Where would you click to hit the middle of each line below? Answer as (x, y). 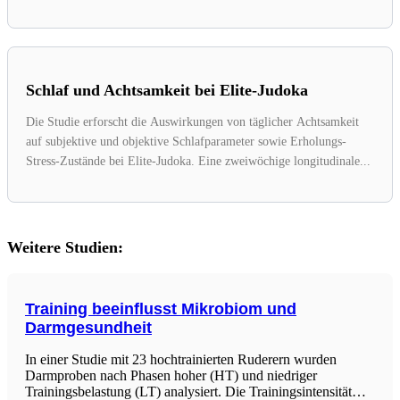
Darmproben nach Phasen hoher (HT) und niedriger (171, 375)
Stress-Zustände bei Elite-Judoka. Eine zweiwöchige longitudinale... (198, 161)
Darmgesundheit (88, 327)
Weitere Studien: (65, 247)
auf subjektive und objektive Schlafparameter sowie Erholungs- (186, 141)
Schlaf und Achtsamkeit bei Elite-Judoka (167, 90)
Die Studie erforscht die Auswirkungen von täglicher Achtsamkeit (192, 121)
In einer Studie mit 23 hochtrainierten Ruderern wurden (181, 359)
